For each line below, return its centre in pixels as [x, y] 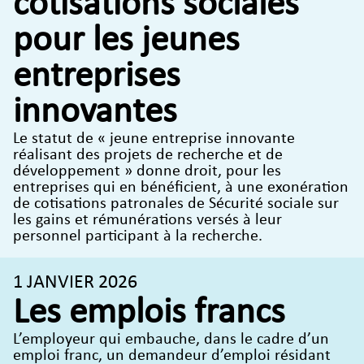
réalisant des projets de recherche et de [148, 155]
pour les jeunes [126, 41]
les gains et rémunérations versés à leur [147, 220]
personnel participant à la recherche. [138, 236]
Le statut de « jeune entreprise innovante [154, 139]
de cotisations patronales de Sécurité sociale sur [176, 204]
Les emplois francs [149, 313]
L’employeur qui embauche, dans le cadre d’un [171, 339]
